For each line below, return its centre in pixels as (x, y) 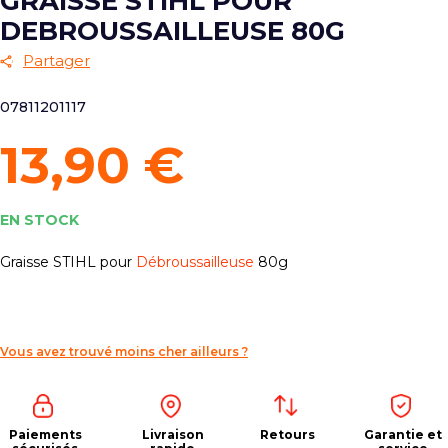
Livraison (172, 434)
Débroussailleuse (195, 262)
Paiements (45, 434)
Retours (288, 434)
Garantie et (402, 434)
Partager (56, 60)
